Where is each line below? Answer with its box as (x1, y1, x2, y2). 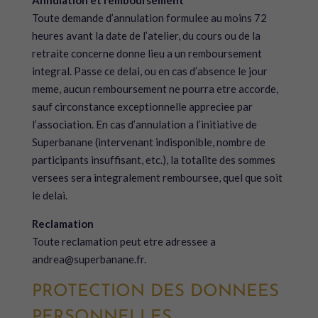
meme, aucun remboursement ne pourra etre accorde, (31, 82, 278, 95)
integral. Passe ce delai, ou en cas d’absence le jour (31, 65, 268, 77)
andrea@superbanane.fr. (31, 253, 146, 265)
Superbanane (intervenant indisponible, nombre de (31, 136, 265, 148)
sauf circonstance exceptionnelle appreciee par (31, 100, 253, 113)
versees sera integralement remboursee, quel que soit (31, 171, 283, 184)
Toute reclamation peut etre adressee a (31, 235, 216, 248)
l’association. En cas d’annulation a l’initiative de (31, 118, 257, 131)
